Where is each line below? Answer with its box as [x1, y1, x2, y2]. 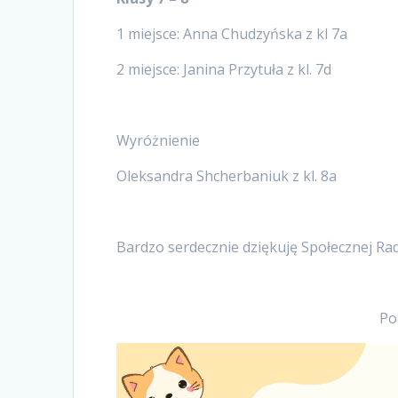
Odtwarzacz [115, 342, 194, 362]
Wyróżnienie [116, 130, 201, 150]
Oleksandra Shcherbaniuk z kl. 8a [116, 165, 338, 186]
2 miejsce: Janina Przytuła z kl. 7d [116, 59, 332, 79]
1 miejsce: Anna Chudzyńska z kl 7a [116, 23, 348, 44]
